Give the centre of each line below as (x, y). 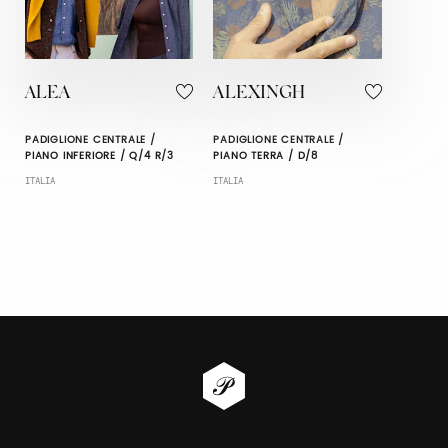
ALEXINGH (259, 94)
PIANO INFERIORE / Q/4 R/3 (100, 156)
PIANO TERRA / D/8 (266, 156)
